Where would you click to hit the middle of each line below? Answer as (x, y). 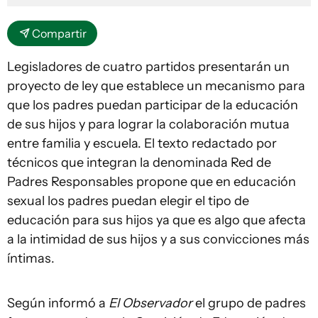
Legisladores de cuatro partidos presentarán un (148, 66)
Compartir (59, 33)
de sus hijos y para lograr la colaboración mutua (148, 124)
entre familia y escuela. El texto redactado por (142, 143)
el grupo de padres (251, 303)
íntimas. (32, 258)
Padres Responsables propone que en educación (152, 181)
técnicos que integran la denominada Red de (139, 162)
